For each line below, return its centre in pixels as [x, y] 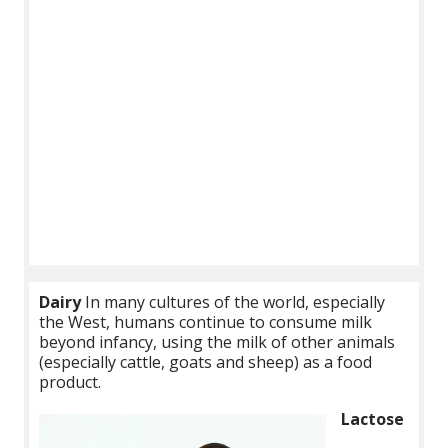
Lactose [373, 418]
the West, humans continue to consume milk [206, 321]
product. [70, 381]
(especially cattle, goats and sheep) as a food [206, 361]
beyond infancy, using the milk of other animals [217, 341]
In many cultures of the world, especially [233, 301]
